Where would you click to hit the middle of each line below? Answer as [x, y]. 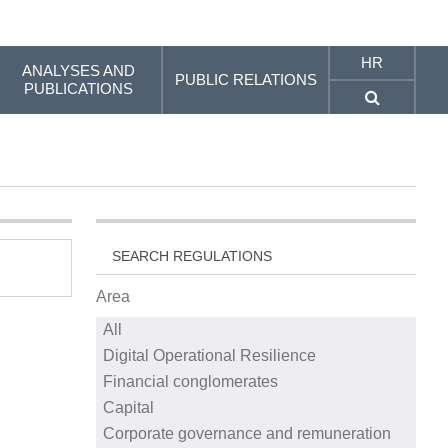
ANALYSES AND [79, 70]
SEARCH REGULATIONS [192, 256]
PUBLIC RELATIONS [245, 79]
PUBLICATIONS [79, 88]
